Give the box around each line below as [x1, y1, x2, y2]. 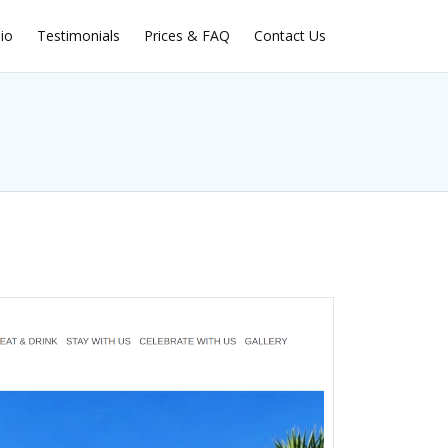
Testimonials [37, 26, 120, 46]
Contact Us [254, 26, 326, 46]
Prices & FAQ [144, 26, 230, 46]
